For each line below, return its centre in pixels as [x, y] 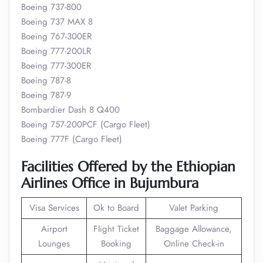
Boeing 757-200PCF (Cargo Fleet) [86, 124]
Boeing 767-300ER [56, 36]
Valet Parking [194, 208]
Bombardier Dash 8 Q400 [70, 110]
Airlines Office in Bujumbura [110, 183]
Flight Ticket [116, 229]
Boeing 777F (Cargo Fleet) [72, 139]
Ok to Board [116, 208]
